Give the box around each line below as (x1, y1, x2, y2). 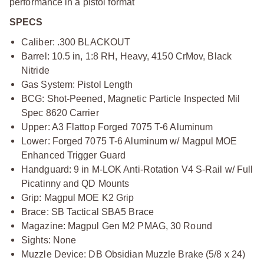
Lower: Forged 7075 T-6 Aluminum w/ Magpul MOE (21, 136, 237, 146)
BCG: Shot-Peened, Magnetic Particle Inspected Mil (21, 93, 240, 104)
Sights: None (21, 235, 77, 245)
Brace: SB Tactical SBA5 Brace (21, 206, 154, 217)
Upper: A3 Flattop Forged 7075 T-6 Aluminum (21, 121, 213, 132)
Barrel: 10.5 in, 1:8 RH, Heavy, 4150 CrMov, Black (21, 51, 232, 61)
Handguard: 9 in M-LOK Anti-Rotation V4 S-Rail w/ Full (21, 164, 253, 174)
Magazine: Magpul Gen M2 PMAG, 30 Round (21, 220, 212, 231)
